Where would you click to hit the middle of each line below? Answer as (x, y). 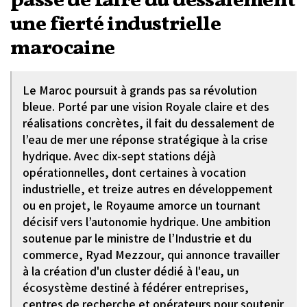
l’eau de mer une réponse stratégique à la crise (145, 139)
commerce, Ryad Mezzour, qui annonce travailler (151, 255)
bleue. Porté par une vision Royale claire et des (146, 107)
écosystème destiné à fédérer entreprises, (136, 287)
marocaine (63, 49)
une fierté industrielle (116, 25)
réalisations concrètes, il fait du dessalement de (149, 123)
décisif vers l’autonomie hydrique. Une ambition (147, 222)
